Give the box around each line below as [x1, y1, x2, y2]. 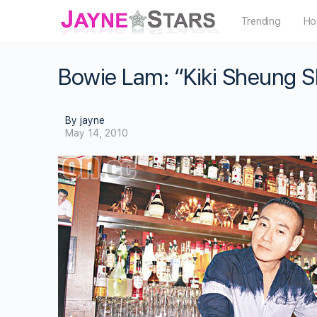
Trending [241, 16, 281, 27]
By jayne [65, 115, 105, 126]
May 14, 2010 [65, 127, 128, 139]
